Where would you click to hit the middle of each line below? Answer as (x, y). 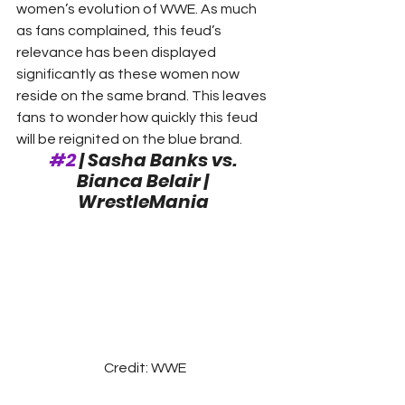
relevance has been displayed (118, 53)
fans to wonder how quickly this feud (138, 118)
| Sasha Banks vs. (158, 160)
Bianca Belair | (145, 181)
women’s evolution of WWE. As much (138, 9)
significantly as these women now (129, 75)
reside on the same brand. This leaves (143, 96)
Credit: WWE (145, 368)
